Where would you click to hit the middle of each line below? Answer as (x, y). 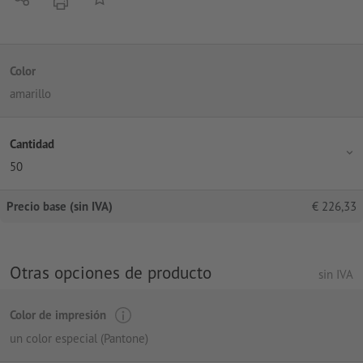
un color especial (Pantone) (79, 338)
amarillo (30, 94)
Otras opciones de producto (111, 273)
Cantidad (32, 143)
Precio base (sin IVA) (60, 207)
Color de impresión (58, 315)
